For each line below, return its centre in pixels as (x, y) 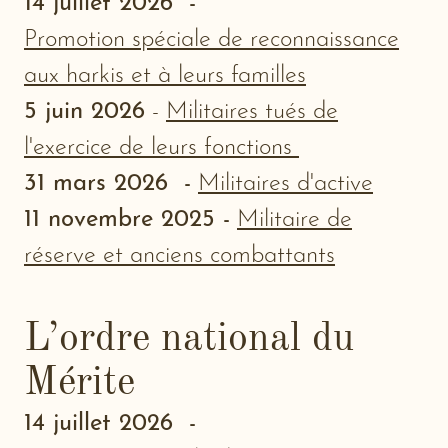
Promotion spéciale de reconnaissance (211, 40)
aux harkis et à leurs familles (165, 76)
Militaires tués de (252, 112)
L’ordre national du (189, 340)
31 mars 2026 (100, 184)
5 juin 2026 (84, 112)
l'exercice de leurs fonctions (161, 148)
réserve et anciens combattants (179, 256)
